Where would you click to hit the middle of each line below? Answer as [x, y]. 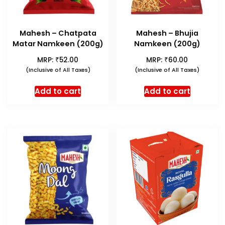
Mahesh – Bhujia [167, 33]
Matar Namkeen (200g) [58, 44]
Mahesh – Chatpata [58, 33]
